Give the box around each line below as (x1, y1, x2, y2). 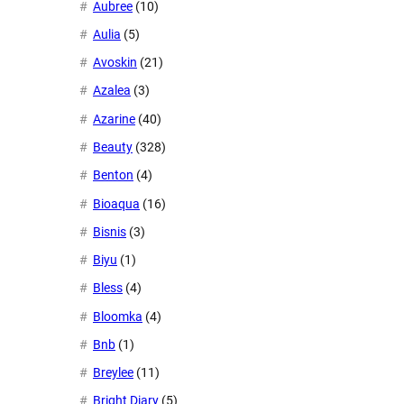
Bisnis (93, 224, 126, 239)
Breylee (93, 365, 133, 381)
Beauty (93, 139, 133, 154)
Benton (93, 168, 133, 183)
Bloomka (93, 308, 142, 324)
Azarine (93, 111, 135, 126)
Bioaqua (93, 196, 140, 211)
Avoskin (93, 55, 137, 70)
